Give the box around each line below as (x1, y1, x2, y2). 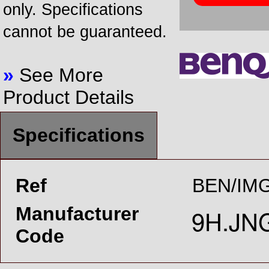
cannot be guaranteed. (3, 23, 167, 41)
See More (14, 64, 103, 86)
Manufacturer (16, 203, 139, 225)
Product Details (3, 86, 134, 108)
